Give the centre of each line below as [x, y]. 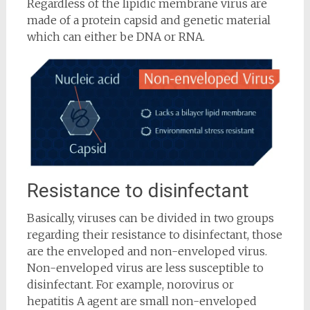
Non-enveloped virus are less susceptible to [145, 268]
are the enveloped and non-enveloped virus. [147, 252]
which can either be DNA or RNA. [116, 37]
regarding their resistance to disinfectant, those [154, 235]
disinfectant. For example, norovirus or [130, 285]
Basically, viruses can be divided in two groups [150, 218]
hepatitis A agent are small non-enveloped [142, 301]
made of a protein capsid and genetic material [148, 20]
